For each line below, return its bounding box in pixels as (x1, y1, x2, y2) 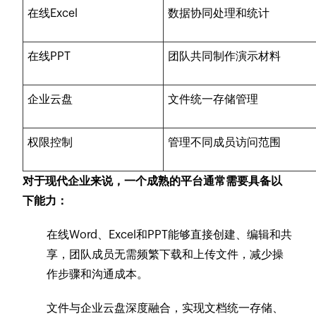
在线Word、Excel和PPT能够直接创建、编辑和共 (47, 227, 293, 241)
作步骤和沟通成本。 (47, 267, 149, 281)
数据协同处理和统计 (168, 6, 270, 20)
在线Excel (28, 6, 78, 20)
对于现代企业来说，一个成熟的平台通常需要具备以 (23, 174, 283, 188)
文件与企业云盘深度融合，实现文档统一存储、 (47, 300, 284, 315)
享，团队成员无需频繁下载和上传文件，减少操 (47, 247, 284, 261)
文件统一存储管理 (168, 92, 259, 106)
